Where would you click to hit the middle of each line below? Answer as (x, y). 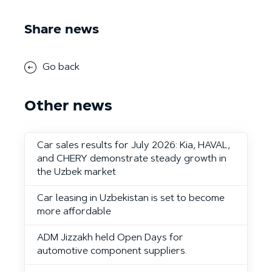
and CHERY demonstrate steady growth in (132, 159)
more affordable (74, 212)
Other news (68, 106)
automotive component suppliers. (112, 252)
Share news (62, 30)
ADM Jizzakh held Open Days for (110, 238)
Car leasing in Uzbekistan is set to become (131, 199)
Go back (61, 68)
